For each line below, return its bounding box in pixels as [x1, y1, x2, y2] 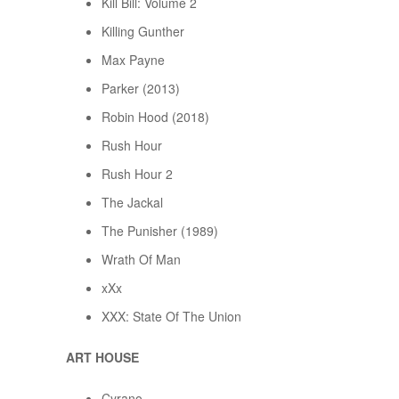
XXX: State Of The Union [102, 307, 241, 326]
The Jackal [102, 193, 163, 212]
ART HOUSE [66, 348, 139, 367]
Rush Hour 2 [102, 165, 173, 183]
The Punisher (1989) [102, 222, 218, 240]
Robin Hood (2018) [102, 108, 209, 126]
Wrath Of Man [102, 250, 181, 269]
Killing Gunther [102, 22, 184, 41]
